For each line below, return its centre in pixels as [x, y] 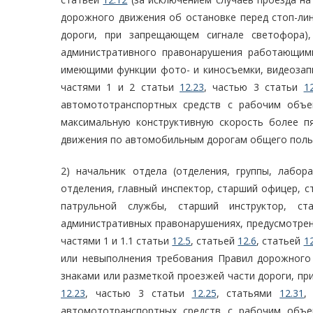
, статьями [248, 293]
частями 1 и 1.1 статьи [117, 241]
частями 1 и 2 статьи [120, 87]
